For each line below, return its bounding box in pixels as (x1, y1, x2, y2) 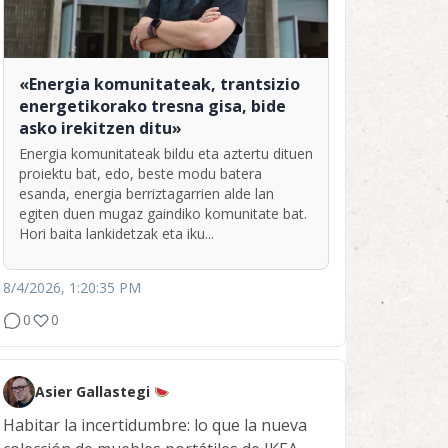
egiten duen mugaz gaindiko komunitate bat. (19, 204, 307, 224)
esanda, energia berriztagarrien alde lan (19, 184, 274, 204)
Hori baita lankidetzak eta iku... (19, 224, 214, 244)
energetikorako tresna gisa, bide (19, 95, 286, 118)
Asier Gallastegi (35, 382, 154, 402)
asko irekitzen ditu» (19, 117, 182, 140)
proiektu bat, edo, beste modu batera (19, 164, 262, 184)
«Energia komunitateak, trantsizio (19, 73, 300, 96)
